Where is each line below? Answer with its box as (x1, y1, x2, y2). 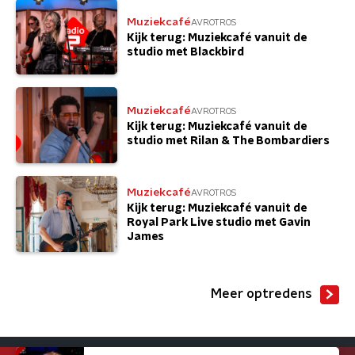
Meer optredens (211, 288, 312, 301)
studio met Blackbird (127, 46, 244, 58)
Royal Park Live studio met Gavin (127, 216, 311, 228)
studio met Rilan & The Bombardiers (127, 135, 330, 147)
